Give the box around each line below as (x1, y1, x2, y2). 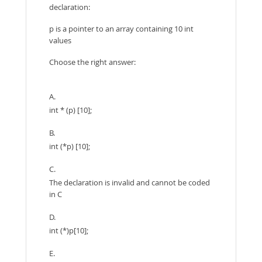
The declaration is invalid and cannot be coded (49, 177, 210, 188)
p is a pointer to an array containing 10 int (49, 23, 194, 34)
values (49, 35, 71, 46)
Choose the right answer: (49, 57, 136, 67)
